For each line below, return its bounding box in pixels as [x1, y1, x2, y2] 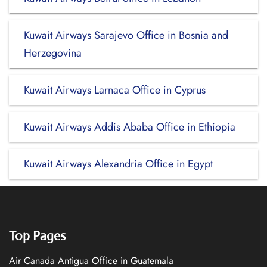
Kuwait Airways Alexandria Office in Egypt [24, 156, 213, 172]
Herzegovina [24, 45, 82, 61]
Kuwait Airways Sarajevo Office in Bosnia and [24, 27, 228, 43]
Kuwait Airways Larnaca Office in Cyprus [24, 82, 206, 98]
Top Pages [9, 228, 66, 244]
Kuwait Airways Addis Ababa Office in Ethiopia [24, 119, 235, 135]
